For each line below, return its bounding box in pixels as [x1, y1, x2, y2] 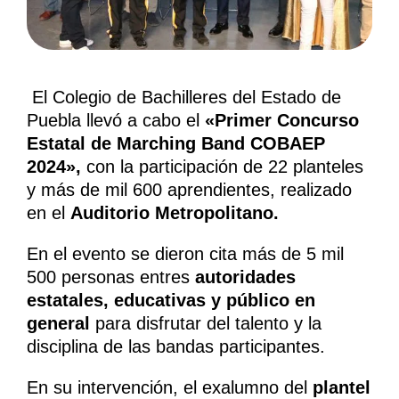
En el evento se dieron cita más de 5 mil [27, 244, 344, 265]
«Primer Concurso [199, 110, 359, 131]
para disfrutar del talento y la [90, 313, 322, 334]
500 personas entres [27, 267, 195, 288]
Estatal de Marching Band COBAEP [27, 134, 325, 154]
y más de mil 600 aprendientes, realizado [27, 180, 352, 200]
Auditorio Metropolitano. [70, 203, 279, 224]
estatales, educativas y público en [27, 290, 315, 311]
